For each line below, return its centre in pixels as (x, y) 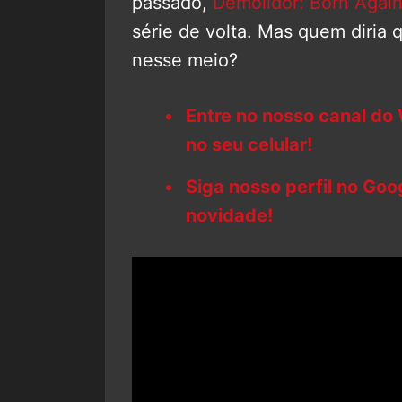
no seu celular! (249, 144)
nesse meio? (185, 60)
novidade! (229, 215)
